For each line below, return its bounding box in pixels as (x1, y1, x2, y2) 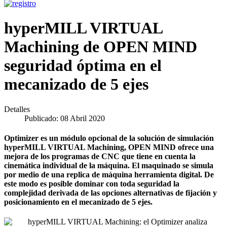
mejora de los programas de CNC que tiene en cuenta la (4, 152, 196, 161)
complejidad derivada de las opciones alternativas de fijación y (4, 188, 217, 198)
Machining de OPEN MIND (4, 37, 197, 56)
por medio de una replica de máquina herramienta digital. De (4, 170, 214, 179)
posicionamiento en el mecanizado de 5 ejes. (4, 198, 153, 207)
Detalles (4, 104, 30, 113)
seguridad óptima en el (4, 56, 162, 75)
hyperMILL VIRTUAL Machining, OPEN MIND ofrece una (4, 143, 214, 152)
